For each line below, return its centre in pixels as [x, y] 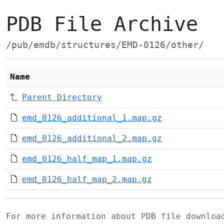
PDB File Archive [102, 24]
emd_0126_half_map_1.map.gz [87, 159]
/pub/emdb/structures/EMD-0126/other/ [105, 45]
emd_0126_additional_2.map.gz [92, 138]
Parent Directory [62, 97]
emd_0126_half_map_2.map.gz [87, 179]
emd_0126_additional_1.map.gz [92, 118]
